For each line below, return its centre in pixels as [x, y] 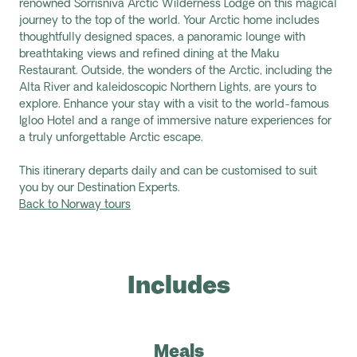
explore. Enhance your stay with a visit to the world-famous [174, 105]
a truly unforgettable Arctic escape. [111, 138]
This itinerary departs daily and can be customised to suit [168, 172]
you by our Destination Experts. [100, 188]
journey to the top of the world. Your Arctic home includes [169, 21]
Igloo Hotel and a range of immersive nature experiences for [175, 122]
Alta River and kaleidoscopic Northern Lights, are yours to [168, 88]
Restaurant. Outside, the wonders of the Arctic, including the [176, 71]
